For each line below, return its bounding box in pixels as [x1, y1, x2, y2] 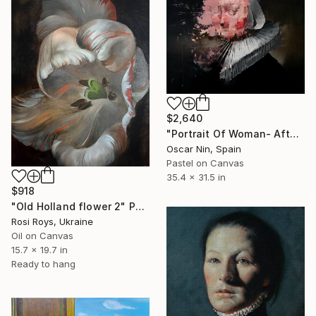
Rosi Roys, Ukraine [11, 215, 93, 227]
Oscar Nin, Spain [166, 142, 241, 154]
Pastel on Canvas [166, 157, 244, 169]
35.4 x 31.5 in [166, 171, 226, 183]
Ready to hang [11, 257, 75, 269]
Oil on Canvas [11, 229, 73, 241]
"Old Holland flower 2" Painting [135, 200, 145, 212]
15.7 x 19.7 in [11, 243, 68, 255]
